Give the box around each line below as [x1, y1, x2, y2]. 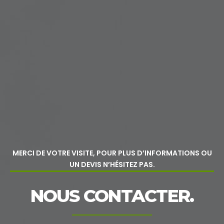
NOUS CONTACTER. [30, 185, 194, 207]
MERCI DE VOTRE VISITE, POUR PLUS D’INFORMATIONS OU [12, 148, 212, 158]
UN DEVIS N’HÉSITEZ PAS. [69, 159, 155, 170]
